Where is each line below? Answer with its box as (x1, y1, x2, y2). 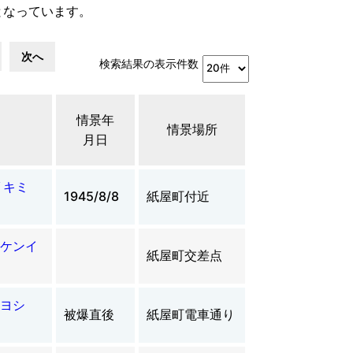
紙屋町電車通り (147, 306, 235, 322)
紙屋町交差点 (147, 247, 222, 263)
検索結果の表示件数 (99, 56, 199, 70)
